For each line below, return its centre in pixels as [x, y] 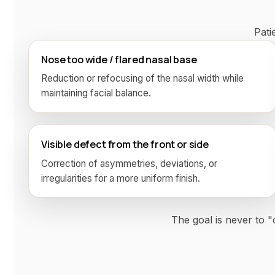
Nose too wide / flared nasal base [119, 59]
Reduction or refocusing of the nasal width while [142, 79]
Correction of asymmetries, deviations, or [129, 163]
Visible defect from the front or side [125, 145]
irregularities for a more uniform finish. [121, 178]
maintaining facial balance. [96, 93]
